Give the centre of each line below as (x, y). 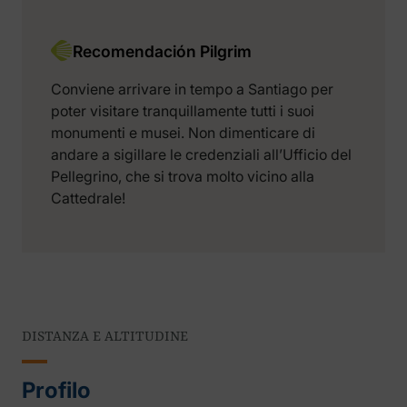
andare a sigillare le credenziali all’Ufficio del (201, 155)
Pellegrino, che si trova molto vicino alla (183, 177)
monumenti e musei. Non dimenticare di (183, 133)
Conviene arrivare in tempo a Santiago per (192, 89)
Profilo (56, 391)
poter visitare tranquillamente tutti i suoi (183, 111)
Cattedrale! (88, 199)
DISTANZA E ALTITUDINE (105, 338)
